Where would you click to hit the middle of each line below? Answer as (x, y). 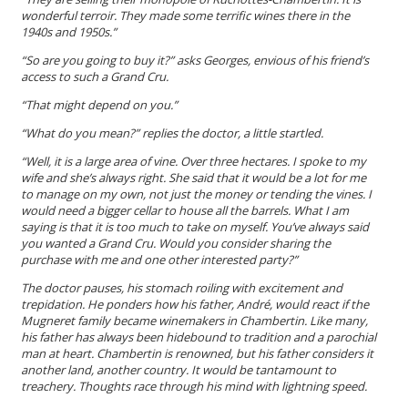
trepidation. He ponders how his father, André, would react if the (195, 304)
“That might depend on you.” (99, 104)
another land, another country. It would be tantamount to (178, 369)
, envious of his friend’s (308, 60)
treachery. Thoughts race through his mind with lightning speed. (194, 386)
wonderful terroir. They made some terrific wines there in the (185, 15)
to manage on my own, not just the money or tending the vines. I (196, 194)
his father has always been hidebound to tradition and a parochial (199, 337)
